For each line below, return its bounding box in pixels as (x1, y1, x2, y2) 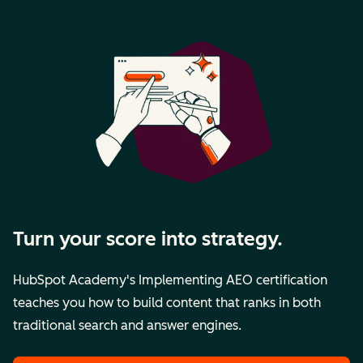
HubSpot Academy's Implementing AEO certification (13, 272, 327, 288)
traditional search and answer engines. (13, 318, 241, 334)
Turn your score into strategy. (13, 227, 283, 251)
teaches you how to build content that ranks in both (13, 295, 321, 311)
